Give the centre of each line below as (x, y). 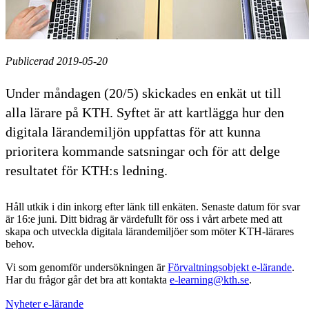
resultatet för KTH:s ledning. (87, 170)
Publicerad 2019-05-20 (57, 61)
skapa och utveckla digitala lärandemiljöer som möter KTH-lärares (150, 231)
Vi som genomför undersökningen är (87, 267)
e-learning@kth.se (209, 279)
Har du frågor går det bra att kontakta (88, 279)
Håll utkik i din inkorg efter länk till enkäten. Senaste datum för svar (153, 206)
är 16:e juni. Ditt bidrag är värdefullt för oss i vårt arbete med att (144, 219)
